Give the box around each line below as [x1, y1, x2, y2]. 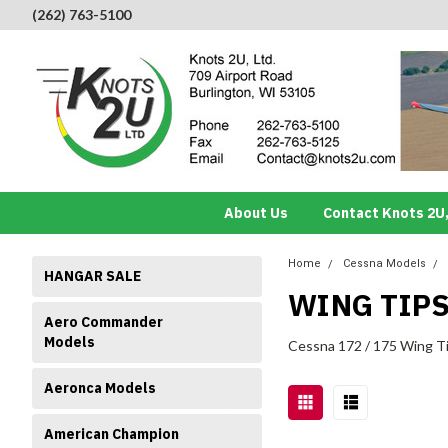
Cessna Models [343, 257, 426, 270]
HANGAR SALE [44, 267, 141, 285]
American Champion [44, 425, 179, 443]
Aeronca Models [44, 379, 156, 397]
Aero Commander [44, 313, 163, 331]
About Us [223, 204, 288, 222]
